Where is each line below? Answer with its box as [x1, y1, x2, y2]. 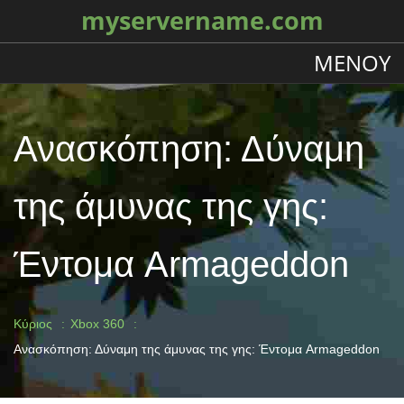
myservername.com [80, 5, 324, 37]
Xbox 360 [70, 317, 124, 331]
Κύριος [14, 317, 52, 331]
